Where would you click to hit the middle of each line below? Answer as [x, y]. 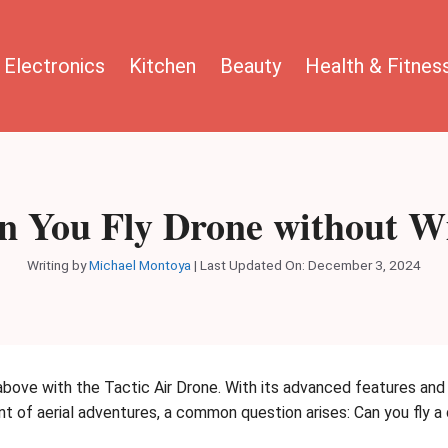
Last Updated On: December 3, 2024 [310, 264]
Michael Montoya [140, 264]
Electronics [54, 65]
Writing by [58, 264]
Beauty [250, 65]
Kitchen [162, 65]
